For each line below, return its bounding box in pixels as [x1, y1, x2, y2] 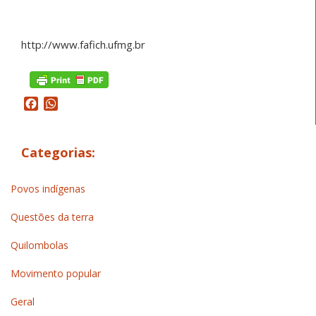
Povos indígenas [11, 182, 85, 196]
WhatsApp [58, 95, 113, 111]
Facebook [38, 95, 89, 111]
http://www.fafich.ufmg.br [21, 37, 145, 51]
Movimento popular [11, 267, 101, 281]
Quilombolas [11, 238, 68, 253]
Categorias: [21, 143, 95, 161]
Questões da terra [11, 210, 94, 224]
